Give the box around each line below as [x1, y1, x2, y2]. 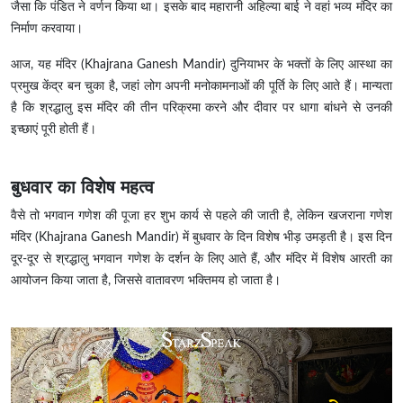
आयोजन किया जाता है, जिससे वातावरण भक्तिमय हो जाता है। [11, 274, 281, 288]
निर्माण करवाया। [11, 22, 83, 36]
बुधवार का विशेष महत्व [11, 177, 154, 198]
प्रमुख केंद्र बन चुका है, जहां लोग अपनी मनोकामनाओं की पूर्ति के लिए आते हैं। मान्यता [11, 80, 392, 94]
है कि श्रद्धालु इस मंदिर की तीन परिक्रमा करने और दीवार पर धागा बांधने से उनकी [11, 102, 392, 115]
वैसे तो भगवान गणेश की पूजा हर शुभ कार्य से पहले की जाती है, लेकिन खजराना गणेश [11, 210, 392, 223]
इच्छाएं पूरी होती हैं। [11, 123, 96, 137]
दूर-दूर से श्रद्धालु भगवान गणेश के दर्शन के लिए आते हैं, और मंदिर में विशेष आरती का [11, 253, 392, 266]
